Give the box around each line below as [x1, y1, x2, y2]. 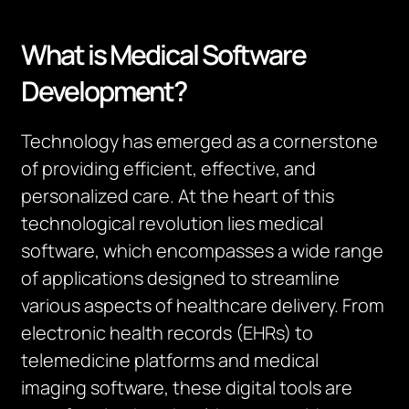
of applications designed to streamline [21, 266, 341, 290]
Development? [21, 72, 187, 110]
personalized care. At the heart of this [21, 184, 335, 208]
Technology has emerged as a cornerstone [21, 129, 379, 153]
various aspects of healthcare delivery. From [21, 293, 385, 318]
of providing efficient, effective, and [21, 156, 317, 181]
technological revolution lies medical [21, 211, 324, 236]
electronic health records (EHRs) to [21, 320, 314, 345]
